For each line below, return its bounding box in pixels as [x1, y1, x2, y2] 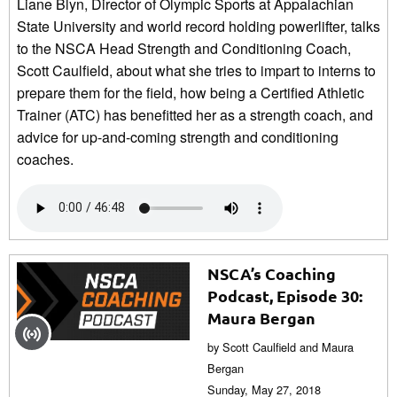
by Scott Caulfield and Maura [207, 338, 354, 355]
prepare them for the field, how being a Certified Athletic [17, 82, 364, 103]
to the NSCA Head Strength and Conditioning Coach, [17, 37, 351, 58]
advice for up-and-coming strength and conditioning [17, 126, 339, 147]
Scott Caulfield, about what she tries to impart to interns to [17, 59, 376, 81]
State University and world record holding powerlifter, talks [17, 15, 380, 36]
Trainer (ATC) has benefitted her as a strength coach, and [17, 104, 373, 125]
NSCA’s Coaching [207, 262, 336, 284]
